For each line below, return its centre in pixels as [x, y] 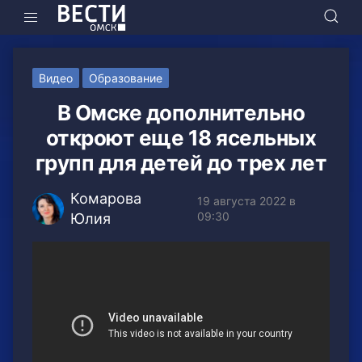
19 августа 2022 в [247, 201]
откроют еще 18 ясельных [181, 138]
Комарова [106, 199]
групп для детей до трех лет [181, 163]
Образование [126, 78]
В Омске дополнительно [181, 113]
